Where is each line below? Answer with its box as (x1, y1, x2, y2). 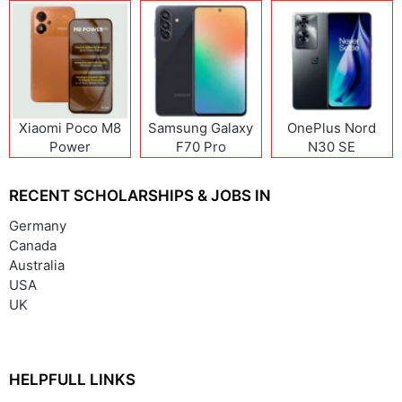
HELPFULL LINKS (9, 370, 135, 389)
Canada (9, 236, 57, 254)
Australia (9, 256, 65, 274)
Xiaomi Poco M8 (18, 118, 121, 136)
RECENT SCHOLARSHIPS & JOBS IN (9, 186, 271, 205)
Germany (9, 216, 66, 234)
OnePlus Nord (287, 118, 377, 136)
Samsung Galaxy (148, 118, 254, 136)
